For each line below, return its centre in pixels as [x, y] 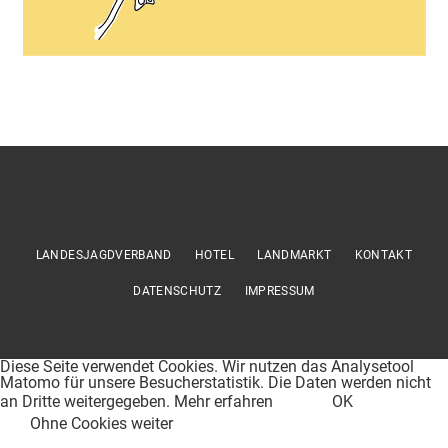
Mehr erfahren [223, 401]
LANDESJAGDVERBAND [103, 255]
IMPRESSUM [279, 291]
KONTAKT [383, 255]
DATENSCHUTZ [177, 291]
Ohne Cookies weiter [101, 423]
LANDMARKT [294, 255]
